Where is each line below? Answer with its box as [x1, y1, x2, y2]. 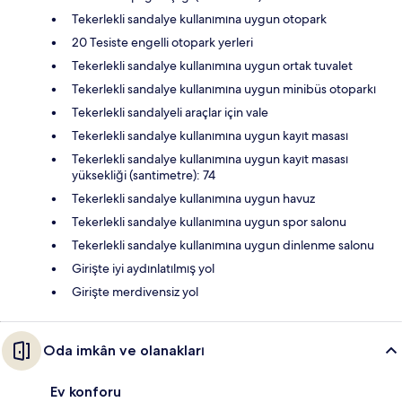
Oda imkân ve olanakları [43, 342, 205, 360]
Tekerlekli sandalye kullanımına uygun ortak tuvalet [72, 57, 353, 74]
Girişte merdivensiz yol [72, 284, 198, 301]
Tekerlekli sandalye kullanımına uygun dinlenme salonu [72, 237, 374, 254]
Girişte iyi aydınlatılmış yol [72, 260, 214, 277]
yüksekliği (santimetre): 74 [72, 167, 215, 184]
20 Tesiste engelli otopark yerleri [72, 34, 253, 51]
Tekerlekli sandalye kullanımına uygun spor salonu [72, 214, 346, 231]
